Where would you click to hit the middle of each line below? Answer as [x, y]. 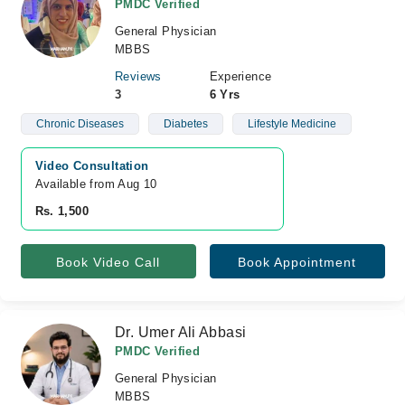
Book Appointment [297, 262]
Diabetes [185, 124]
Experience [240, 76]
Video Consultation [92, 166]
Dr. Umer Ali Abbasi [181, 332]
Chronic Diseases [80, 124]
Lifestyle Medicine [292, 124]
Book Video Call [108, 262]
